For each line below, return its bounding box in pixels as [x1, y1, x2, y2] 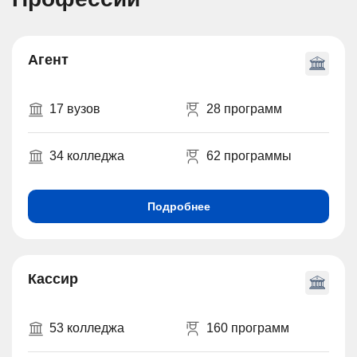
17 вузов [49, 101, 100, 116]
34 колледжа [49, 148, 124, 163]
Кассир [28, 270, 78, 287]
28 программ [206, 101, 282, 116]
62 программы [206, 148, 292, 163]
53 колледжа [49, 320, 124, 335]
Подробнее [147, 199, 210, 213]
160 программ [206, 320, 289, 335]
